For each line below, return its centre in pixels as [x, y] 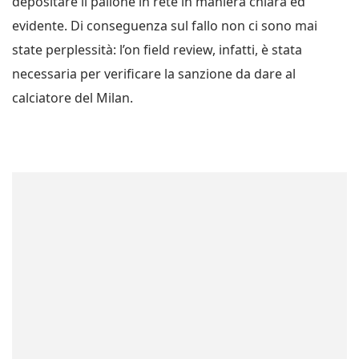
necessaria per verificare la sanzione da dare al [154, 73]
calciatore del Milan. [73, 97]
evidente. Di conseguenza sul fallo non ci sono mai [165, 25]
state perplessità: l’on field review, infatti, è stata [157, 49]
